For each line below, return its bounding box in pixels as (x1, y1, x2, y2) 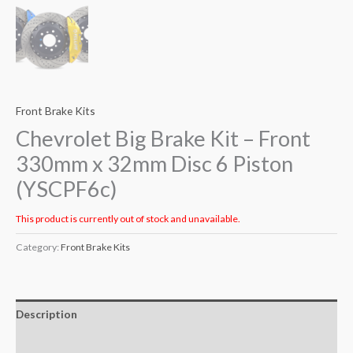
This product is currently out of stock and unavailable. (16, 212, 240, 225)
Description (16, 307, 77, 321)
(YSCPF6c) (16, 176, 117, 203)
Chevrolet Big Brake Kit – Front (16, 125, 310, 152)
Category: (16, 240, 61, 253)
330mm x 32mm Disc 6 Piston (16, 150, 293, 177)
